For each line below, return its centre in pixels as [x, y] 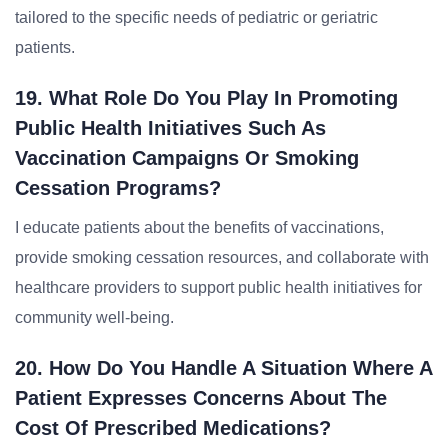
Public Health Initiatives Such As [170, 128]
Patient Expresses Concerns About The [201, 398]
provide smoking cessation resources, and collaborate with [222, 257]
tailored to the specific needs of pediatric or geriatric [196, 17]
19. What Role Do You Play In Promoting [206, 98]
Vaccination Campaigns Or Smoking [187, 158]
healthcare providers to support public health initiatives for [218, 287]
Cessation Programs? [118, 188]
